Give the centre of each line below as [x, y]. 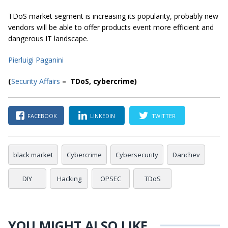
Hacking [69, 179]
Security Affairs [36, 81]
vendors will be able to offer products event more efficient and [111, 27]
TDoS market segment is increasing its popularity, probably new [113, 16]
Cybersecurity [137, 155]
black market [33, 155]
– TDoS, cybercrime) [98, 81]
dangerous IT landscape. [48, 39]
